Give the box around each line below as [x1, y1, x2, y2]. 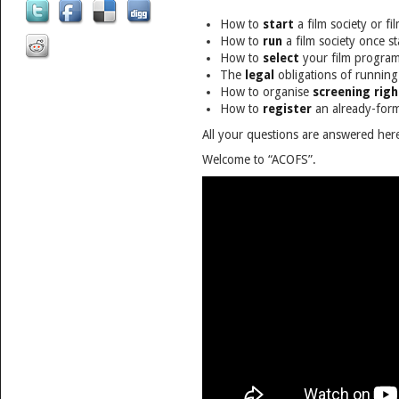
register [262, 102, 312, 116]
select [262, 51, 299, 65]
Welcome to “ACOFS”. [201, 152, 316, 167]
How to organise [219, 85, 313, 99]
